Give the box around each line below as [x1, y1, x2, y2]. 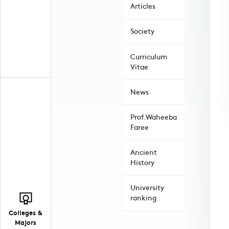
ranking [130, 193, 156, 203]
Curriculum [130, 51, 167, 61]
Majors [15, 217, 36, 227]
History [130, 157, 154, 168]
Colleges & [9, 207, 42, 217]
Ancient [130, 147, 157, 157]
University [130, 182, 164, 193]
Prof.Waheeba [130, 112, 177, 122]
